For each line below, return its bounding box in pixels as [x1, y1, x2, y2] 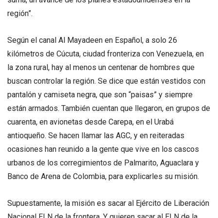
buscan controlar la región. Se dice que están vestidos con [7, 76, 205, 86]
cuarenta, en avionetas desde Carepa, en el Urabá [7, 117, 174, 127]
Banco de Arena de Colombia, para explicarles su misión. [7, 171, 199, 181]
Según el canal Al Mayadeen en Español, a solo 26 [7, 35, 177, 45]
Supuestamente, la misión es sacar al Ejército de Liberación [7, 199, 209, 208]
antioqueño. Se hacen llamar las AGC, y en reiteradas [7, 130, 184, 140]
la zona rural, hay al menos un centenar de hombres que [7, 62, 195, 72]
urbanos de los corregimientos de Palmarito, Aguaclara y [7, 158, 199, 167]
